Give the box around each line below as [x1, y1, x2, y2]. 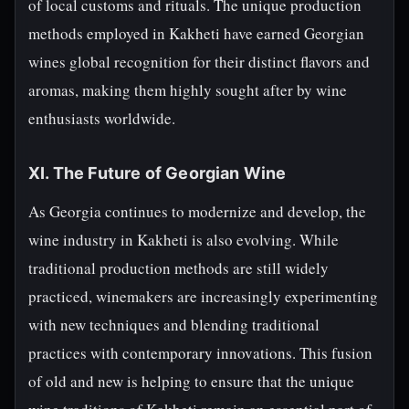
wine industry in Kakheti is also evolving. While [28, 229, 339, 250]
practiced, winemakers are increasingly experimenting [28, 286, 378, 307]
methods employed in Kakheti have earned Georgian [28, 23, 364, 44]
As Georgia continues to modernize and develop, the [28, 201, 366, 222]
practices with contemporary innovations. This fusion [28, 342, 372, 363]
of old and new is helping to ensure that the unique [28, 371, 354, 392]
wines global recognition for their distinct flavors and [28, 51, 370, 72]
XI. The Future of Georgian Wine [28, 163, 287, 183]
